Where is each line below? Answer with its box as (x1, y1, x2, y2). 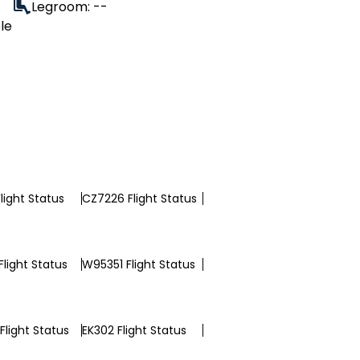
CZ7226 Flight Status (82, 190, 197, 207)
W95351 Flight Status (82, 256, 195, 272)
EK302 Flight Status (82, 322, 186, 338)
